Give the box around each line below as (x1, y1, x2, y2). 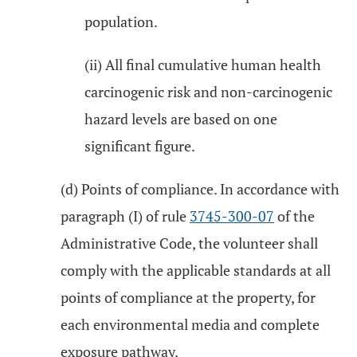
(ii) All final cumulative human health (84, 55, 321, 74)
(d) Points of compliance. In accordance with (61, 179, 339, 198)
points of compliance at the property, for (61, 288, 316, 307)
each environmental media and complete (61, 315, 320, 334)
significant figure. (84, 136, 195, 155)
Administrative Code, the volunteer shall (61, 233, 318, 253)
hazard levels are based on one (84, 109, 277, 128)
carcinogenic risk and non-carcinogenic (84, 82, 332, 101)
